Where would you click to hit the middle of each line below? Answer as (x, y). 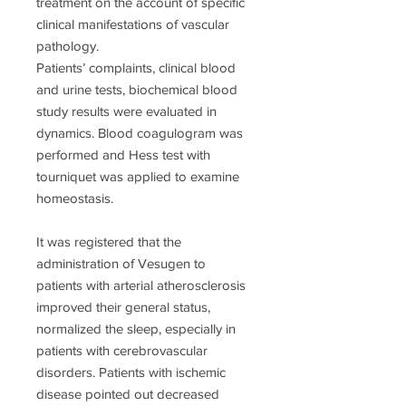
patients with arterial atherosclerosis (141, 285)
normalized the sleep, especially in (136, 329)
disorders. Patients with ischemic (131, 372)
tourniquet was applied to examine (138, 177)
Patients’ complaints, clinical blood (136, 68)
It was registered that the (109, 242)
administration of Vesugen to (121, 264)
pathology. (68, 46)
